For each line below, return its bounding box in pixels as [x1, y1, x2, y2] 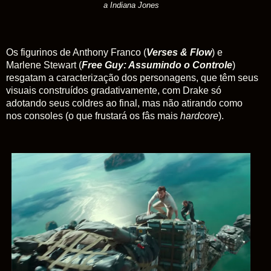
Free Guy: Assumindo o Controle [82, 59, 232, 70]
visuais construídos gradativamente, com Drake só [6, 85, 221, 96]
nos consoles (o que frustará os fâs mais [6, 110, 180, 121]
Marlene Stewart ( [6, 59, 82, 70]
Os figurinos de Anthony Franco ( [6, 47, 146, 57]
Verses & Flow [146, 47, 212, 57]
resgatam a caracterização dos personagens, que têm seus [6, 72, 258, 83]
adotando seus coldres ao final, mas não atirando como [6, 97, 243, 108]
